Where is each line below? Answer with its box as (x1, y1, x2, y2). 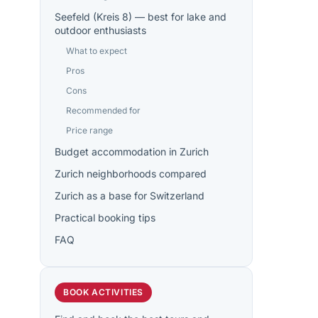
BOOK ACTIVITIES (63, 287, 143, 297)
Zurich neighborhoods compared (55, 168, 207, 180)
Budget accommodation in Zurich (55, 146, 209, 158)
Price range (66, 125, 113, 136)
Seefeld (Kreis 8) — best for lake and (55, 11, 226, 23)
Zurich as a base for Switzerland (55, 190, 204, 202)
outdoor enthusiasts (55, 24, 146, 36)
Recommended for (66, 105, 141, 116)
